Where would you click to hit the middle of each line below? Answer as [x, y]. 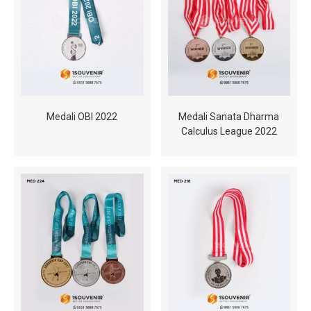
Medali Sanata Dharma [229, 117]
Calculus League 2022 [229, 132]
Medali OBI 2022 [82, 117]
